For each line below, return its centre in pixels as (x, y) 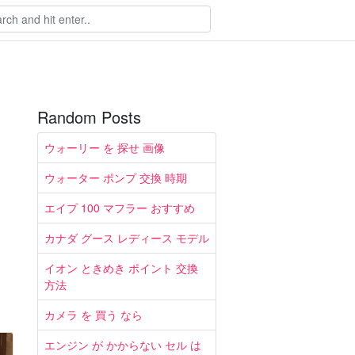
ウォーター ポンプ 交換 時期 (116, 177)
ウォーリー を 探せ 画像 (105, 147)
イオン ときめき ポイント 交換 (121, 268)
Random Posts (89, 117)
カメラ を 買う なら (94, 315)
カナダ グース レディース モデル (127, 238)
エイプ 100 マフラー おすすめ (120, 208)
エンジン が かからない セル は (123, 345)
